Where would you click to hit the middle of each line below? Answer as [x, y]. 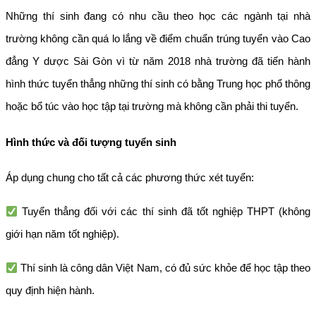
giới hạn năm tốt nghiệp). [62, 234]
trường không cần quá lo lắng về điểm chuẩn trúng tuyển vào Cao [158, 38]
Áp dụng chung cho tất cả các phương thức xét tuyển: [130, 178]
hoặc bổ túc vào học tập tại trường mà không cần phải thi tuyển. [152, 106]
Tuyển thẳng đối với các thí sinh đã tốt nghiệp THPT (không [164, 212]
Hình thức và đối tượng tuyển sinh [91, 142]
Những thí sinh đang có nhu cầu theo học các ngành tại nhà [158, 16]
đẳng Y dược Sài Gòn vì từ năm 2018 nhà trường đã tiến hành [158, 61]
